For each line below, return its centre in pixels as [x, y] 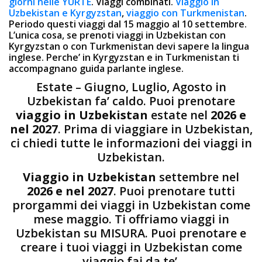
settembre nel [198, 177]
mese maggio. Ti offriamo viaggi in [131, 219]
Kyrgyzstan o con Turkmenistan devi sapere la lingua [129, 46]
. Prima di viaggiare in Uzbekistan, [155, 129]
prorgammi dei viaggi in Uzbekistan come [131, 205]
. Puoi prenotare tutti [174, 191]
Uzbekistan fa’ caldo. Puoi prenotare [131, 101]
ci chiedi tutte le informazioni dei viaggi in [131, 143]
